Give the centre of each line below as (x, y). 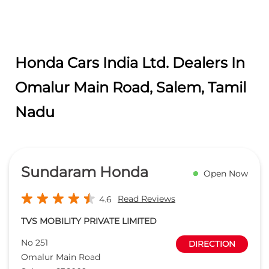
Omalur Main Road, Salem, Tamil (131, 87)
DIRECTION (212, 243)
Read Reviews (147, 198)
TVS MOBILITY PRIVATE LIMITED (89, 221)
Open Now (226, 174)
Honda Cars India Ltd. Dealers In (130, 62)
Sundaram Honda (85, 172)
